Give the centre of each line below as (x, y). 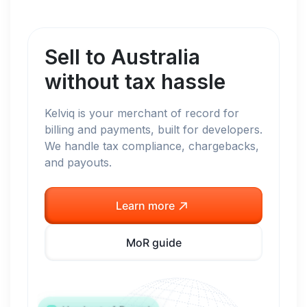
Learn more (145, 205)
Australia (156, 57)
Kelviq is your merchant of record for (142, 113)
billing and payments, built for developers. (153, 130)
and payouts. (78, 162)
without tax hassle (135, 82)
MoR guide (153, 242)
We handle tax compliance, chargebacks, (152, 146)
